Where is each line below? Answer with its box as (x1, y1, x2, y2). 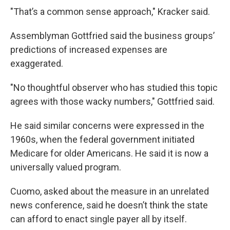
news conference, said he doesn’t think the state (10, 200, 208, 210)
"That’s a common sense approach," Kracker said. (10, 6, 210, 17)
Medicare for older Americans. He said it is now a (10, 148, 208, 159)
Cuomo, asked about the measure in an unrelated (10, 186, 209, 197)
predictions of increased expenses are (10, 44, 167, 55)
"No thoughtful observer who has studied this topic (10, 82, 218, 93)
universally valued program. (10, 162, 121, 172)
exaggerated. (10, 58, 63, 69)
